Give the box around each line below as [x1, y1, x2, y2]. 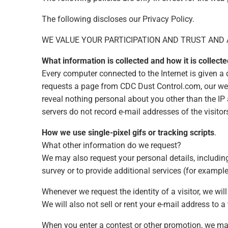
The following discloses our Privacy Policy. [42, 14, 194, 24]
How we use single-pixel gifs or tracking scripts [42, 127, 214, 137]
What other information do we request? [42, 140, 181, 150]
